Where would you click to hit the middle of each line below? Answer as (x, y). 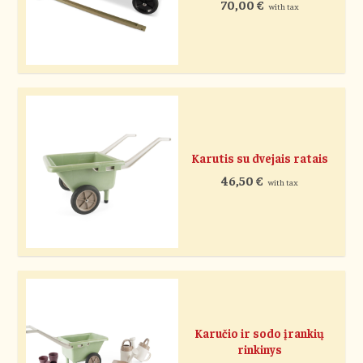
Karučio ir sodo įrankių (260, 333)
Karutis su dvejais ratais (259, 158)
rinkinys (259, 350)
